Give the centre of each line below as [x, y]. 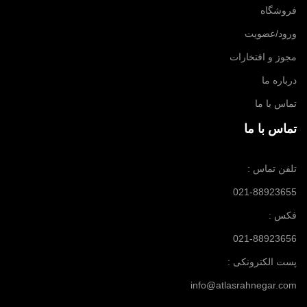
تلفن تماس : [272, 169]
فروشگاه [279, 10]
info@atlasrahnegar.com [244, 285]
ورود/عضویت [271, 34]
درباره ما [279, 80]
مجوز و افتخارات [263, 57]
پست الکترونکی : [262, 262]
